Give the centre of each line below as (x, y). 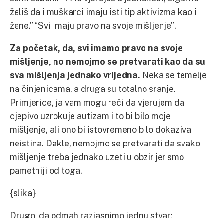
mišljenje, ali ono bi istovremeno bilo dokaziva (100, 129)
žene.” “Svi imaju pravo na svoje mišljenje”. (93, 25)
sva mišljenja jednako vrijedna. (75, 75)
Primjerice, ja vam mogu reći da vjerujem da (97, 102)
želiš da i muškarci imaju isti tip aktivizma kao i (103, 12)
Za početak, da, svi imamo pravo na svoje (96, 48)
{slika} (23, 193)
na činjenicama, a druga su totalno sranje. (93, 89)
